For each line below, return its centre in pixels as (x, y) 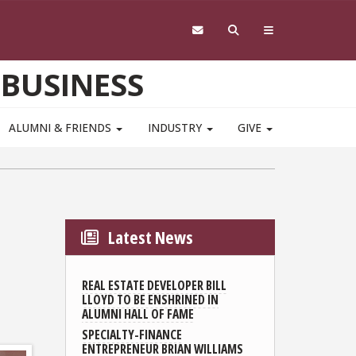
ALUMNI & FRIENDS (62, 128)
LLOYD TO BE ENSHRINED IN (150, 299)
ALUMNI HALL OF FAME (138, 313)
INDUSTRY (176, 128)
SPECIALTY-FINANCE (132, 334)
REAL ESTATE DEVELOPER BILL (154, 285)
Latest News (149, 236)
